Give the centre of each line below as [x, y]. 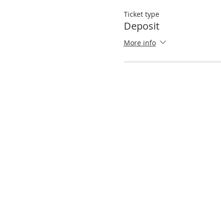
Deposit [141, 26]
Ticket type [141, 14]
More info [140, 42]
